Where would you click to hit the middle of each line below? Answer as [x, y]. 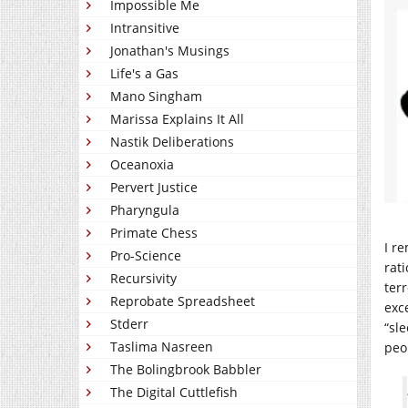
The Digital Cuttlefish [174, 392]
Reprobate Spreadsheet [183, 301]
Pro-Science [146, 255]
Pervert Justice [154, 187]
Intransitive [145, 28]
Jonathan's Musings [170, 51]
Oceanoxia [142, 164]
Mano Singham [156, 96]
